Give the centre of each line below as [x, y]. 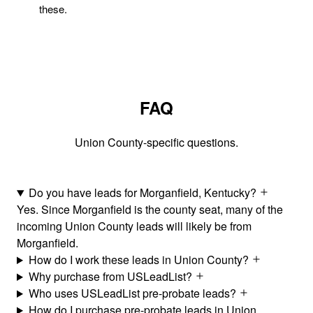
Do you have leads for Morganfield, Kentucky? [144, 193]
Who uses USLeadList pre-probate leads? [133, 293]
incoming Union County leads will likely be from [134, 226]
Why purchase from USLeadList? [111, 277]
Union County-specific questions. [156, 143]
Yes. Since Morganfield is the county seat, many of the [150, 210]
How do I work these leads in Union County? [140, 260]
